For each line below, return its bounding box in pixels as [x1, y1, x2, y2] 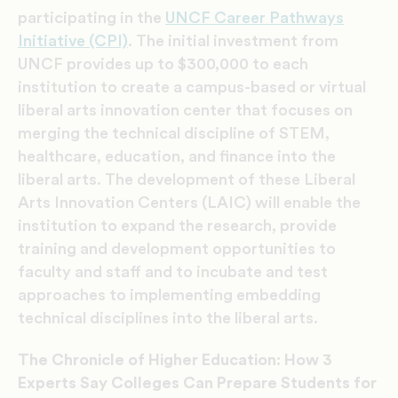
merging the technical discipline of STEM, [18, 125, 330, 142]
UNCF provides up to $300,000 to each [18, 56, 308, 73]
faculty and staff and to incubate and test [18, 264, 328, 281]
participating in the [18, 10, 165, 27]
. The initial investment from [128, 33, 338, 50]
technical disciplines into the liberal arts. [18, 310, 318, 327]
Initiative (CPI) [18, 33, 128, 50]
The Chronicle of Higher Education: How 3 [18, 352, 332, 369]
